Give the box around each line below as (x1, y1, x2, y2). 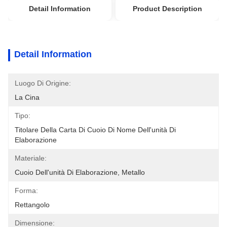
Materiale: (15, 154, 47, 162)
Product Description (132, 5, 202, 13)
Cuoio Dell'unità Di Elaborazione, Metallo (15, 168, 145, 176)
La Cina (15, 93, 40, 101)
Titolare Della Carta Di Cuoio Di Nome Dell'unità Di (15, 126, 176, 134)
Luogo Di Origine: (15, 79, 71, 87)
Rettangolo (15, 201, 50, 209)
